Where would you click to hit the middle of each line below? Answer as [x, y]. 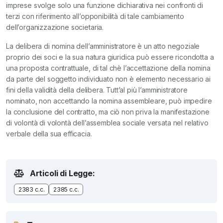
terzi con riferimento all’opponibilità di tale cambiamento [95, 16]
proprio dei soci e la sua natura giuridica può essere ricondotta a [110, 57]
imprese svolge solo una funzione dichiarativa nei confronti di [105, 5]
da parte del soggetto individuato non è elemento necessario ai [109, 79]
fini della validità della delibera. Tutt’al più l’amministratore [97, 90]
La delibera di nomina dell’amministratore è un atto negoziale [103, 46]
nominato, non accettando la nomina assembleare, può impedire [109, 101]
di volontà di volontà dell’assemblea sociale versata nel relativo [107, 123]
